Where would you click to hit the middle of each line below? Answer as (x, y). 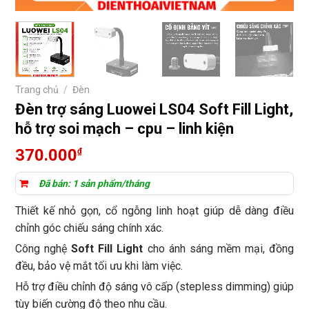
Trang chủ (37, 90)
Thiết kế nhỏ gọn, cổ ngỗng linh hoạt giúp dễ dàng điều (154, 211)
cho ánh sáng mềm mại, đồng (219, 249)
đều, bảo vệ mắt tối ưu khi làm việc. (99, 266)
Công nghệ (43, 249)
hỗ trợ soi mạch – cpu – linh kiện (124, 129)
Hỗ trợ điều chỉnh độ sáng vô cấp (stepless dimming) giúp (154, 287)
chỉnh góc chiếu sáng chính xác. (89, 228)
